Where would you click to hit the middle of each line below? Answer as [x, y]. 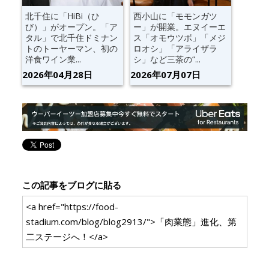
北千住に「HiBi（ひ [62, 16]
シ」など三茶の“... [167, 59]
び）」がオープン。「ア [71, 26]
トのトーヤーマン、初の [71, 48]
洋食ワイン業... [53, 59]
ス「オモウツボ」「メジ [179, 37]
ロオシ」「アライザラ [175, 48]
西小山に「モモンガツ [175, 16]
